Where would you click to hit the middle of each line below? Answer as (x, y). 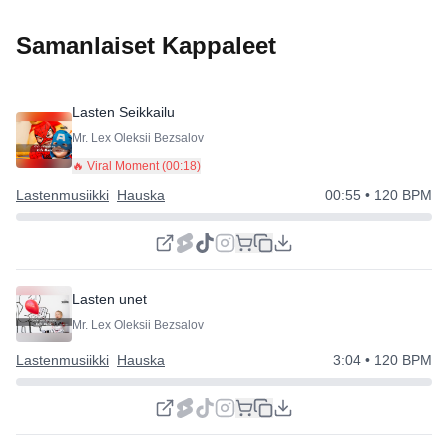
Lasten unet (109, 298)
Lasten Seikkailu (123, 112)
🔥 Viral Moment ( (119, 166)
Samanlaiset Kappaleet (146, 45)
